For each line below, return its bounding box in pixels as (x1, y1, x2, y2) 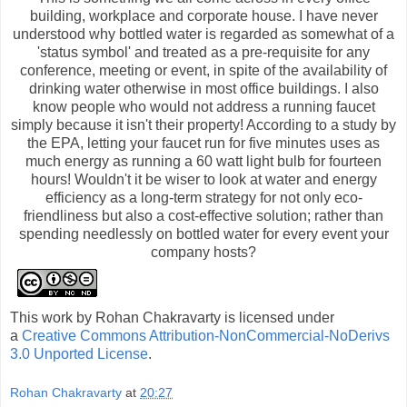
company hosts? (151, 243, 256, 260)
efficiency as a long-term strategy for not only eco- (45, 189, 362, 205)
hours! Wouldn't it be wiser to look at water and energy (30, 171, 377, 187)
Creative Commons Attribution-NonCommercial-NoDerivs (22, 327, 390, 343)
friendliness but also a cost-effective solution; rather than (24, 207, 383, 223)
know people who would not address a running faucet (32, 98, 375, 114)
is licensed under (221, 309, 334, 325)
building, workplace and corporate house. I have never (29, 7, 378, 24)
